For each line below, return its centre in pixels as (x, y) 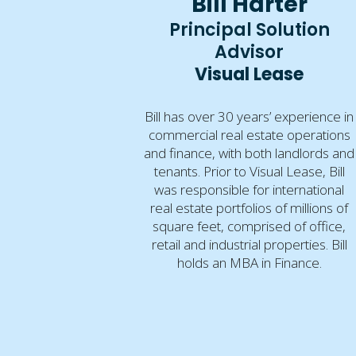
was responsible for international (250, 189)
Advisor (250, 52)
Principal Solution (249, 29)
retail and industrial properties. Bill (249, 244)
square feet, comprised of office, (250, 226)
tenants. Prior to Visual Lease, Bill (249, 171)
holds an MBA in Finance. (249, 262)
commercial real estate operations (249, 134)
